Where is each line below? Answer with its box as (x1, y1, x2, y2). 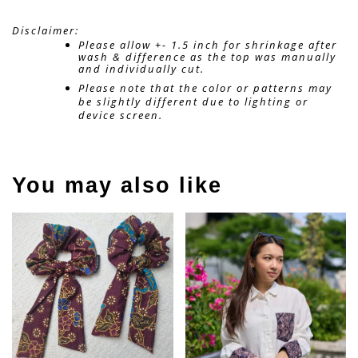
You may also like (12, 173, 222, 197)
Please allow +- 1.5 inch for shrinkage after (78, 38, 337, 53)
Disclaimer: (12, 23, 83, 38)
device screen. (78, 107, 163, 122)
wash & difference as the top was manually (78, 50, 336, 65)
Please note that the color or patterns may (78, 80, 332, 95)
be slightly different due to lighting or (78, 93, 308, 109)
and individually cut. (78, 62, 209, 77)
